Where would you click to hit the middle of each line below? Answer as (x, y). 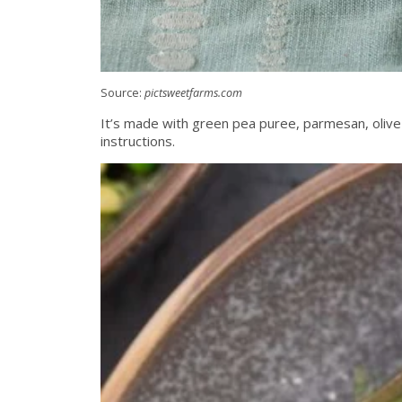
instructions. (138, 141)
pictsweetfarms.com (193, 93)
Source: (122, 93)
